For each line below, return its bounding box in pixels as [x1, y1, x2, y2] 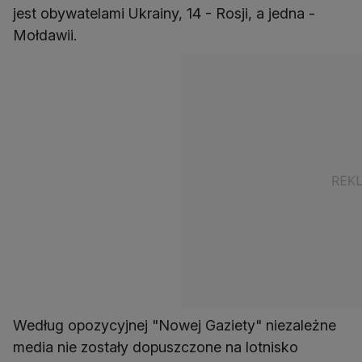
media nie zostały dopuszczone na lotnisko [13, 339, 298, 356]
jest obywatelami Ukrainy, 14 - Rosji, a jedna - [13, 5, 315, 22]
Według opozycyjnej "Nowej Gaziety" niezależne [13, 317, 336, 334]
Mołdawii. [13, 27, 77, 44]
